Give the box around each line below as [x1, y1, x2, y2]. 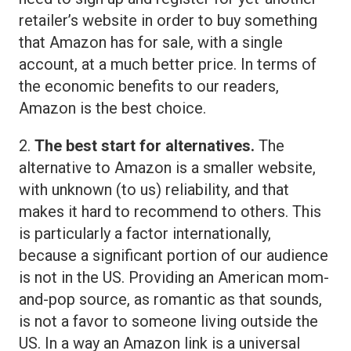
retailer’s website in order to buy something [19, 10, 317, 30]
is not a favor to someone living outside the [19, 311, 318, 331]
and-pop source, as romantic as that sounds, [19, 289, 322, 309]
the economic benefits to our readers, [19, 76, 279, 96]
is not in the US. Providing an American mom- [19, 267, 329, 287]
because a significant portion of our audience [19, 245, 328, 265]
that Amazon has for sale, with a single [19, 32, 283, 52]
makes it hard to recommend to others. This [19, 201, 321, 221]
